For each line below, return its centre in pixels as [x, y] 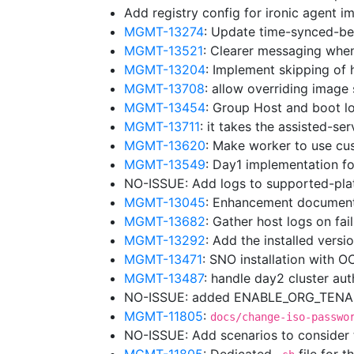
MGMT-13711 [162, 126]
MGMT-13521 [164, 51]
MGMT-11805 [164, 316]
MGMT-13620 [165, 145]
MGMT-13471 [163, 259]
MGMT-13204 [165, 70]
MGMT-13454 [165, 107]
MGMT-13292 [165, 240]
